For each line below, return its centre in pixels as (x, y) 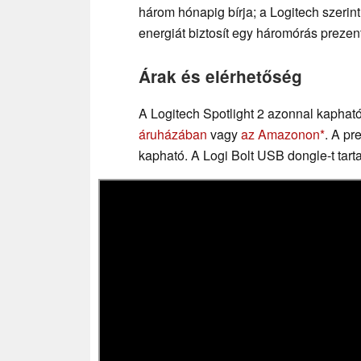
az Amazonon (280, 134)
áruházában (173, 134)
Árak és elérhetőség (220, 76)
